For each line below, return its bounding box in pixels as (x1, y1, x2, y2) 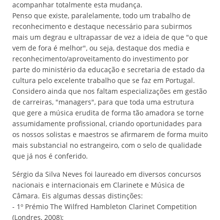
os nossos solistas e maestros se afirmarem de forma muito (12, 130, 208, 139)
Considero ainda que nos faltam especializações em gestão (12, 86, 207, 96)
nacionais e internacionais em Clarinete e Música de (12, 180, 185, 190)
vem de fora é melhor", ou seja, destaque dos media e (12, 43, 190, 53)
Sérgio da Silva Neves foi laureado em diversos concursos (12, 169, 201, 179)
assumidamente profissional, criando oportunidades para (12, 119, 202, 128)
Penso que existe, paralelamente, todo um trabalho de (12, 11, 191, 20)
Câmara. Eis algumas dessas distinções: (12, 191, 143, 200)
